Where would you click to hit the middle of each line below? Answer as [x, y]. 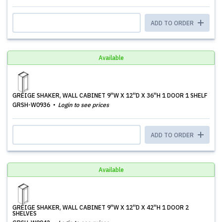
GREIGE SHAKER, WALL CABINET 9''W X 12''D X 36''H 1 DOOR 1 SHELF [110, 95]
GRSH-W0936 [32, 105]
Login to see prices [83, 105]
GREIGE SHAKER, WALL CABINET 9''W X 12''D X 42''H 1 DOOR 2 [101, 207]
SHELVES [25, 213]
